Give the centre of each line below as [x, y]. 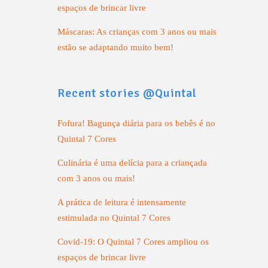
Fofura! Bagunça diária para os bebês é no [136, 123]
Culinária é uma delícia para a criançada [132, 163]
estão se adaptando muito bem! [115, 47]
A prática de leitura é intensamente [122, 202]
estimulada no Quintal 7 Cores [114, 218]
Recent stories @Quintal [127, 93]
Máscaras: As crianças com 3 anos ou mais [137, 32]
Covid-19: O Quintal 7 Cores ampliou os [133, 242]
